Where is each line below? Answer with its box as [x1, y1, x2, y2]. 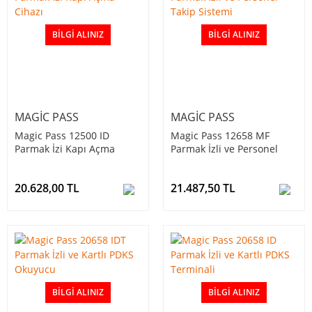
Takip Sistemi [171, 155, 233, 169]
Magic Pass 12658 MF [171, 129, 270, 143]
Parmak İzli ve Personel [171, 142, 278, 156]
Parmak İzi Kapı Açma [15, 142, 115, 156]
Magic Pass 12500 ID [15, 129, 109, 143]
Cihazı [15, 155, 43, 169]
